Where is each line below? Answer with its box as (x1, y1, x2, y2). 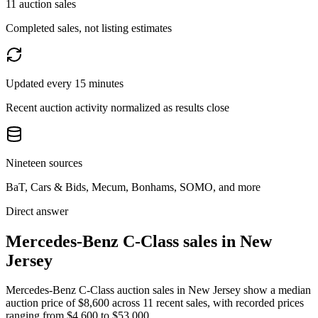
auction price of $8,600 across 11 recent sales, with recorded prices (6, 297, 304, 309)
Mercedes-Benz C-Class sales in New (6, 231, 272, 251)
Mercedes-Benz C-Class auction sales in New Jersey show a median (6, 284, 311, 297)
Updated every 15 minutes (6, 77, 124, 89)
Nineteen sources (6, 156, 82, 169)
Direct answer (6, 204, 68, 217)
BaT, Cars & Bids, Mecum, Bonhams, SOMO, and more (6, 180, 261, 193)
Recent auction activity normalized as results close (6, 101, 229, 114)
